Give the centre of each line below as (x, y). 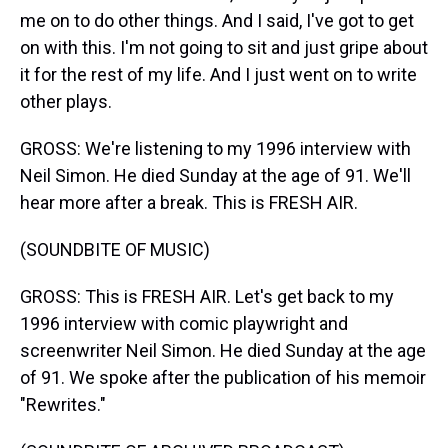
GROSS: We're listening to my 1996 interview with (215, 148)
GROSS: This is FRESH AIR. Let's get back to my (207, 296)
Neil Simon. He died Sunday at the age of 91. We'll (215, 175)
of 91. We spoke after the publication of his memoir (223, 377)
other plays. (66, 101)
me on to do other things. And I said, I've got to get (217, 20)
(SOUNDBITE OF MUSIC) (115, 249)
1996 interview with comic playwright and (184, 323)
